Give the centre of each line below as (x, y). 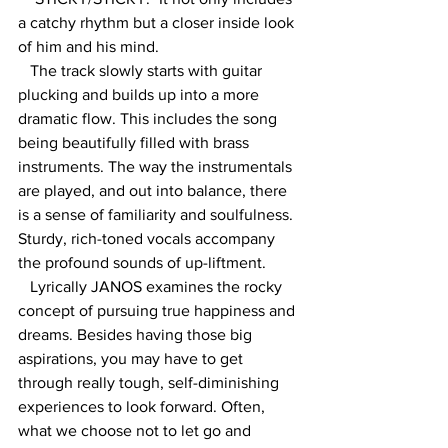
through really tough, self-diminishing (150, 383)
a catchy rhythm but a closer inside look (158, 23)
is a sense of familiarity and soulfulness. (157, 215)
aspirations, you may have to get (132, 359)
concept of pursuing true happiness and (158, 311)
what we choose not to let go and (136, 431)
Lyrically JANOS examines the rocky (24, 287)
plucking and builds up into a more (140, 95)
